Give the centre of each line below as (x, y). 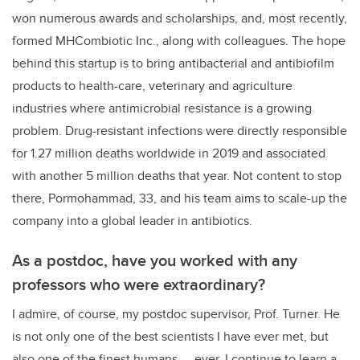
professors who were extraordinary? (139, 284)
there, (30, 198)
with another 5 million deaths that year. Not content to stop (177, 176)
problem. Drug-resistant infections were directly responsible (180, 131)
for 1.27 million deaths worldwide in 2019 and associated (169, 153)
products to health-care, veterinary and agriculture (152, 86)
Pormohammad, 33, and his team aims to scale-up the (198, 198)
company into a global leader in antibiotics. (132, 221)
